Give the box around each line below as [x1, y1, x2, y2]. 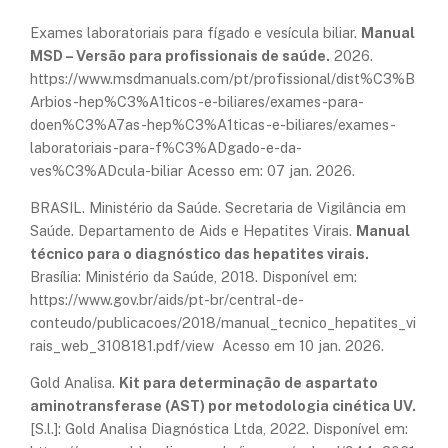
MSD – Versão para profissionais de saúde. [30, 46, 330, 64]
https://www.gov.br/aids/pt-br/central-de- [30, 290, 304, 308]
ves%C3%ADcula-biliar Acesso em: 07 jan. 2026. [30, 161, 355, 179]
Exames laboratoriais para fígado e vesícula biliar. [30, 23, 361, 41]
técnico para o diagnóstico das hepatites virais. [30, 244, 369, 262]
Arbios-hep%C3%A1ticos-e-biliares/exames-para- [30, 92, 364, 110]
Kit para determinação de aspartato [119, 374, 378, 392]
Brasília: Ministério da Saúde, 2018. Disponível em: [30, 267, 357, 285]
